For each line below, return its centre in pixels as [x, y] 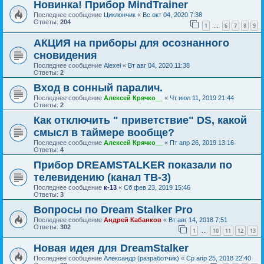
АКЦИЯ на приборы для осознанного [131, 43]
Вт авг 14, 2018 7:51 [198, 220]
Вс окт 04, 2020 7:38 [172, 15]
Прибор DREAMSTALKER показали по [133, 165]
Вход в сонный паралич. [98, 88]
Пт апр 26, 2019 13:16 [202, 142]
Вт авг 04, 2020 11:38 [159, 65]
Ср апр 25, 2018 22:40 [219, 258]
